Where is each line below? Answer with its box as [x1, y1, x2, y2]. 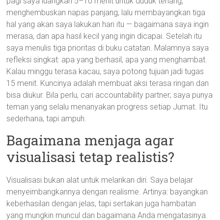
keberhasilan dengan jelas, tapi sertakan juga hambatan [6, 199, 196, 208]
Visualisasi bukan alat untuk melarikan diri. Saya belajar [6, 175, 193, 185]
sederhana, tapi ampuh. [6, 114, 87, 123]
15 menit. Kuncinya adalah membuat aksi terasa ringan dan [6, 79, 209, 88]
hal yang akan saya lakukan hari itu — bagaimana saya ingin [6, 20, 209, 29]
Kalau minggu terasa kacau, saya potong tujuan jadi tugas [6, 67, 204, 76]
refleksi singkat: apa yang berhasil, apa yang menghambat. [6, 55, 208, 64]
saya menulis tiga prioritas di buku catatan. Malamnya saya [6, 43, 209, 53]
